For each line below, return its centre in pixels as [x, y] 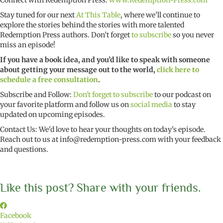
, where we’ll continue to [160, 15]
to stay [184, 105]
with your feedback [189, 140]
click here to [178, 70]
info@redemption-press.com [108, 140]
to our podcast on [182, 95]
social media [151, 105]
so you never [193, 35]
